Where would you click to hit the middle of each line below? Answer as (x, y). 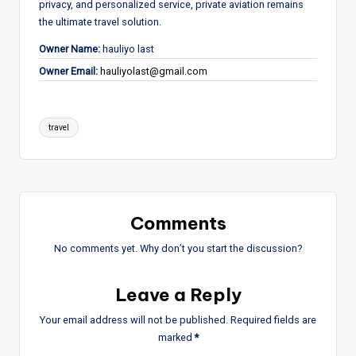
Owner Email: (68, 71)
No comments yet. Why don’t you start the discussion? (178, 248)
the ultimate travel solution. (100, 21)
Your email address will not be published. (134, 319)
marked (176, 337)
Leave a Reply (178, 294)
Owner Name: (70, 48)
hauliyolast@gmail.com (154, 71)
